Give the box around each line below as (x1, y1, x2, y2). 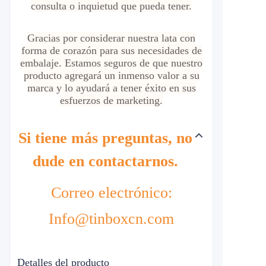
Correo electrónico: (50, 184, 172, 201)
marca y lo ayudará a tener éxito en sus (27, 82, 196, 94)
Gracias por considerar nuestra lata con (27, 32, 195, 44)
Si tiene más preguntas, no (18, 129, 192, 147)
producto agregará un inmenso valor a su (23, 69, 199, 81)
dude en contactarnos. (32, 153, 178, 170)
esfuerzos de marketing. (60, 94, 163, 106)
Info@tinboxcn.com (49, 210, 174, 227)
